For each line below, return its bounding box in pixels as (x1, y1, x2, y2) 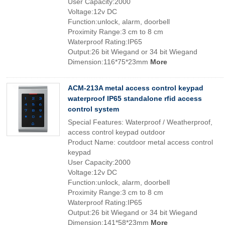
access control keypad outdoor (68, 128, 165, 136)
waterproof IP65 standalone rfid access (68, 94, 202, 102)
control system (68, 105, 119, 113)
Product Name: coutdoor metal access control (68, 138, 213, 146)
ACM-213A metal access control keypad (68, 84, 203, 92)
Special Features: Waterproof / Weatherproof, (68, 118, 212, 126)
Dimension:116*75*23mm (68, 58, 150, 66)
